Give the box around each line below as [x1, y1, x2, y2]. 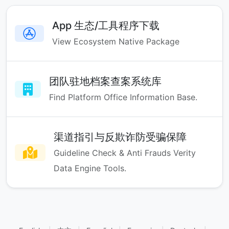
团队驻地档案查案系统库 [49, 75, 162, 87]
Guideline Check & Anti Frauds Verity [54, 148, 196, 158]
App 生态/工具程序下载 [52, 19, 159, 32]
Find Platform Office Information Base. [49, 92, 197, 102]
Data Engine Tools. [54, 163, 126, 173]
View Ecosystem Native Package [52, 36, 179, 47]
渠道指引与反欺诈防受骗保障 [54, 131, 187, 143]
